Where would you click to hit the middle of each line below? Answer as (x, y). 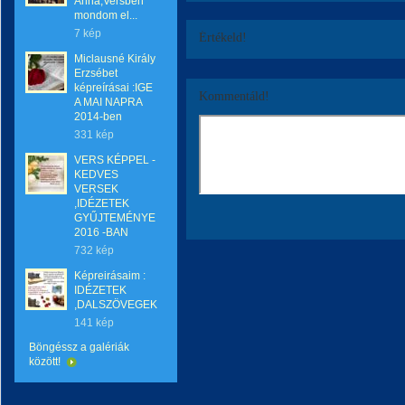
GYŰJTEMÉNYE (115, 218)
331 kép (94, 135)
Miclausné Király (115, 59)
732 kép (94, 250)
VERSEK (96, 189)
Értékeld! (223, 38)
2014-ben (98, 117)
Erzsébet (96, 73)
